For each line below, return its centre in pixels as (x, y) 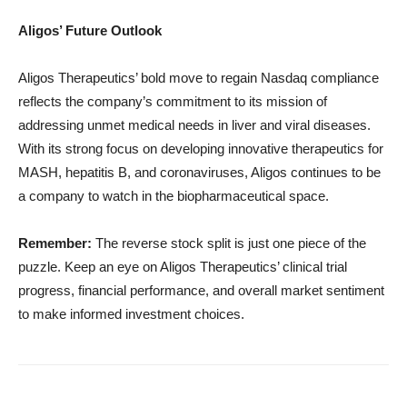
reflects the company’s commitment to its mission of (173, 101)
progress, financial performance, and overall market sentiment (201, 290)
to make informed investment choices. (131, 314)
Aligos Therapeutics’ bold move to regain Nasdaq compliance (199, 78)
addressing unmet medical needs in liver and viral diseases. (194, 125)
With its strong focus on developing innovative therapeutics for (201, 149)
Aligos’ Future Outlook (90, 30)
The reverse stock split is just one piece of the (229, 243)
